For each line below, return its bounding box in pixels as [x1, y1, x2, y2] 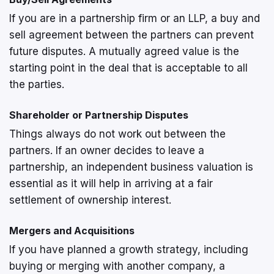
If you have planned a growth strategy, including [9, 243, 248, 256]
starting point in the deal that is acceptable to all [9, 62, 248, 74]
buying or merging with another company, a [9, 260, 225, 272]
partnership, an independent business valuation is [9, 161, 253, 173]
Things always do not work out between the [9, 128, 226, 140]
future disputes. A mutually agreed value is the [9, 45, 239, 57]
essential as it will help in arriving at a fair [9, 177, 213, 190]
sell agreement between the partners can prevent [9, 29, 254, 41]
